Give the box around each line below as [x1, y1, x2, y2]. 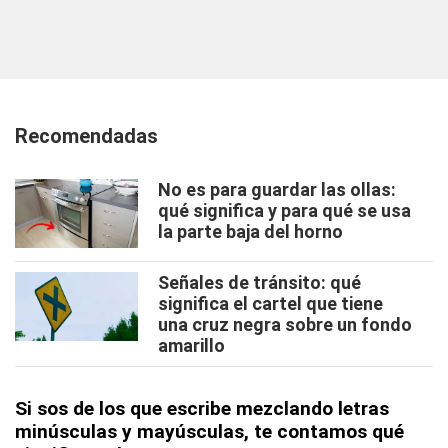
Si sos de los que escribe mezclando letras [15, 397, 389, 420]
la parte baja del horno [158, 221, 343, 242]
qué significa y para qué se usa [158, 200, 411, 221]
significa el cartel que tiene [158, 293, 383, 314]
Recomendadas [15, 124, 158, 148]
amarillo [158, 335, 225, 356]
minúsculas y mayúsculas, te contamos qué [15, 420, 404, 443]
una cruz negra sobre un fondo [158, 314, 412, 335]
